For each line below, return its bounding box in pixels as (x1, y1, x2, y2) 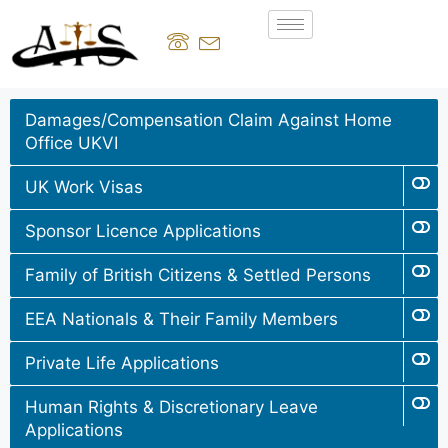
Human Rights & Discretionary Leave (25, 396, 318, 417)
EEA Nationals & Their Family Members (25, 308, 338, 329)
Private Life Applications (25, 352, 219, 373)
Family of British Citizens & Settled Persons (25, 264, 371, 285)
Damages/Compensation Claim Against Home (25, 109, 392, 130)
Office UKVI (25, 132, 118, 153)
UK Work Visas (25, 176, 143, 197)
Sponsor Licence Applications (25, 220, 261, 241)
